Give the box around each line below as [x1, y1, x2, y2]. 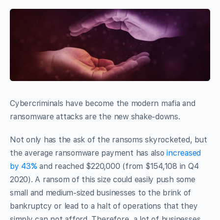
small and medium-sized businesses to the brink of [10, 188, 192, 197]
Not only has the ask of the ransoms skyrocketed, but [10, 135, 207, 144]
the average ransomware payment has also [10, 148, 167, 158]
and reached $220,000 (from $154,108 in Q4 [37, 161, 199, 171]
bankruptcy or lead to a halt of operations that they [10, 201, 198, 211]
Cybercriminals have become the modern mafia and [10, 98, 195, 108]
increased [166, 148, 201, 158]
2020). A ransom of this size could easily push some [10, 174, 195, 184]
